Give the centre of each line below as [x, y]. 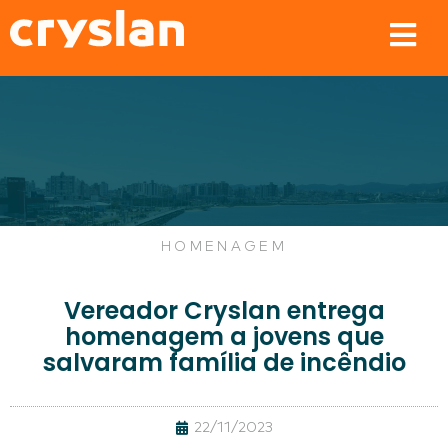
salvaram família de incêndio [224, 362]
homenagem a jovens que [224, 336]
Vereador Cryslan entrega [224, 310]
